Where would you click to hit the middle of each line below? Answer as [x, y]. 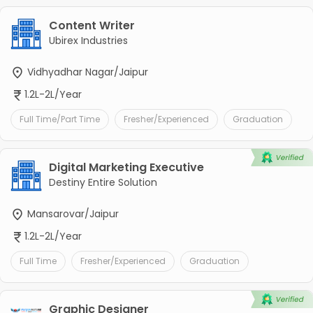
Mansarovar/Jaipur [71, 213]
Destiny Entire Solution [103, 182]
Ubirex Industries [88, 40]
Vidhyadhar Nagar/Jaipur [86, 72]
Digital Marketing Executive [126, 167]
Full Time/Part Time [59, 119]
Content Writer [92, 25]
